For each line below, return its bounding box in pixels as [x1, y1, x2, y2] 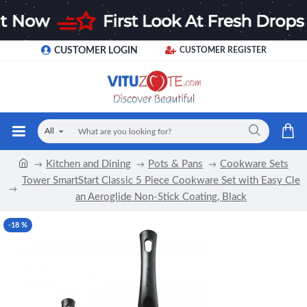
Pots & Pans [148, 158, 203, 169]
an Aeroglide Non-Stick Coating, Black [75, 191, 247, 202]
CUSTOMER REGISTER [179, 46, 267, 54]
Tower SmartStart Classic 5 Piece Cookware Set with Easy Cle [22, 175, 300, 186]
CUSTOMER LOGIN [53, 45, 138, 56]
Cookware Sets [220, 158, 288, 169]
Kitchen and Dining [46, 158, 131, 169]
